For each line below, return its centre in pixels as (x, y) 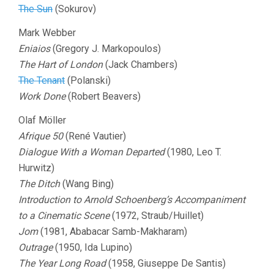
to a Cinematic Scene (64, 216)
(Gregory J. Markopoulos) (106, 49)
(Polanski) (88, 80)
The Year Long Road (62, 263)
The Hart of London (61, 65)
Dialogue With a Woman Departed (91, 152)
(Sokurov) (74, 9)
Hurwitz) (36, 168)
